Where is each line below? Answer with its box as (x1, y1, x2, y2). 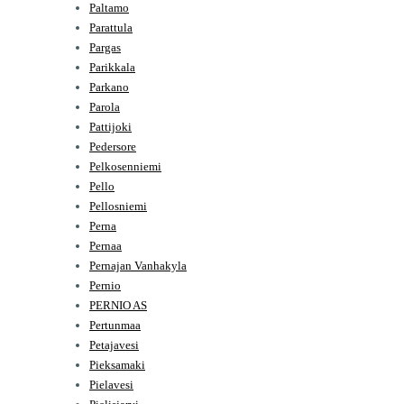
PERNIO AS (89, 298, 147, 312)
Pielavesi (89, 377, 133, 391)
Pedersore (89, 139, 136, 153)
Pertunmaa (89, 317, 141, 332)
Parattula (89, 20, 133, 34)
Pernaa (89, 238, 122, 252)
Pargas (89, 40, 121, 54)
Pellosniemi (89, 198, 147, 213)
